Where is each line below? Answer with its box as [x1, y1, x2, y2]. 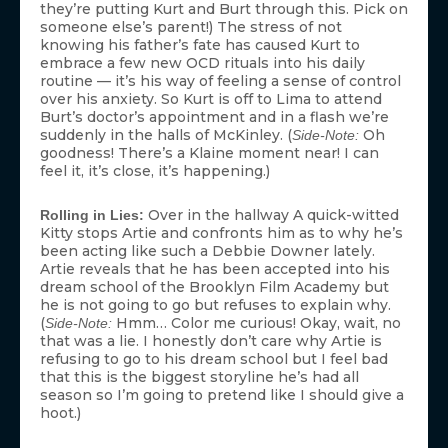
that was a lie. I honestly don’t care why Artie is [40, 331, 382, 350]
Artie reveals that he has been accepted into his [40, 259, 390, 278]
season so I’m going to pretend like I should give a [40, 385, 404, 404]
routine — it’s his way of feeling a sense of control [40, 71, 401, 90]
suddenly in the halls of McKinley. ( [40, 125, 292, 144]
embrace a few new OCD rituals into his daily [40, 53, 365, 72]
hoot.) [40, 403, 81, 422]
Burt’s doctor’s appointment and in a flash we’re [40, 107, 389, 126]
